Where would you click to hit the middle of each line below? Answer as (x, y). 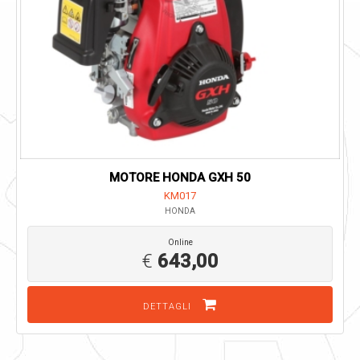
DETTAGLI (169, 306)
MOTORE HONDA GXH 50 (180, 177)
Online (180, 242)
